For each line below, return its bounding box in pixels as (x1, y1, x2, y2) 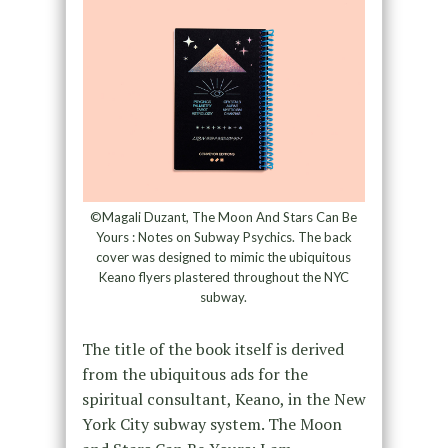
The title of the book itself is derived (81, 337, 344, 360)
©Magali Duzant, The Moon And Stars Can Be (90, 208, 358, 225)
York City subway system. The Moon (81, 412, 342, 435)
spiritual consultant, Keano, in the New (81, 387, 366, 410)
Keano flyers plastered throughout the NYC (98, 268, 349, 285)
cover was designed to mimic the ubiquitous (96, 248, 352, 265)
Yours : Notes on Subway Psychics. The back (95, 228, 352, 245)
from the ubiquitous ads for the (81, 362, 308, 385)
